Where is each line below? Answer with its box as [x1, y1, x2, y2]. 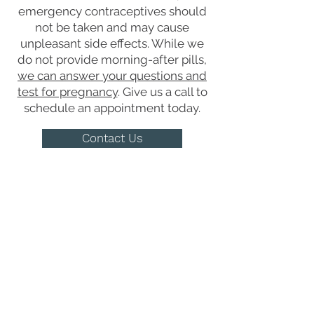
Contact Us [81, 131, 143, 145]
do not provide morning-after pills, [18, 53, 207, 67]
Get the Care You [33, 198, 191, 222]
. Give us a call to [117, 85, 207, 99]
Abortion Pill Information [45, 283, 179, 297]
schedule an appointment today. [24, 101, 200, 115]
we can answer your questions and [18, 69, 207, 83]
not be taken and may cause [35, 20, 189, 34]
